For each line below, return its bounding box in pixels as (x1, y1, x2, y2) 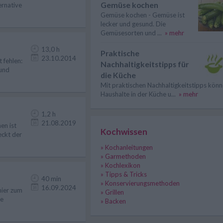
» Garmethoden (101, 152, 146, 160)
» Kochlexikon (101, 161, 140, 169)
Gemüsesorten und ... (101, 29, 162, 37)
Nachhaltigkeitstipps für (101, 60, 189, 69)
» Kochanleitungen (101, 143, 153, 151)
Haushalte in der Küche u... (101, 90, 176, 98)
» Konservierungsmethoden (101, 179, 180, 187)
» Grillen (101, 188, 124, 196)
